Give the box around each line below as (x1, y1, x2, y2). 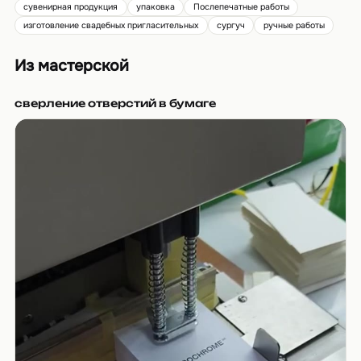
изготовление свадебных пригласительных (23, 20, 199, 31)
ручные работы (263, 20, 325, 31)
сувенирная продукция (23, 2, 118, 13)
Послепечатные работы (193, 2, 289, 13)
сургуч (217, 20, 246, 31)
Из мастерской (14, 56, 129, 77)
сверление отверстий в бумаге (14, 97, 216, 110)
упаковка (136, 2, 176, 13)
